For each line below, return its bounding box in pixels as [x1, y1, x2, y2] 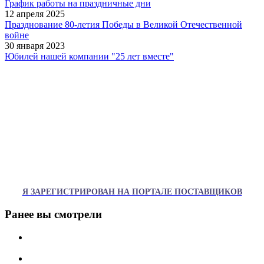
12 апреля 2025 [5, 9, 65, 19]
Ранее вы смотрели [5, 207, 102, 220]
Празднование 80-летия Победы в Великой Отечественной [5, 19, 242, 30]
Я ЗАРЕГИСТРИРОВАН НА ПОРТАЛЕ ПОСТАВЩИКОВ [22, 187, 242, 197]
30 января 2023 [5, 41, 65, 51]
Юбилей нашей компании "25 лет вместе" [5, 51, 174, 62]
